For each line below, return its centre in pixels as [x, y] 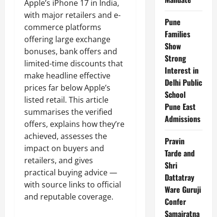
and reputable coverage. [69, 197]
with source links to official [73, 185]
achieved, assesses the [66, 136]
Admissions [182, 119]
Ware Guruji [183, 189]
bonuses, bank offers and [71, 51]
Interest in [181, 70]
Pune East [180, 107]
